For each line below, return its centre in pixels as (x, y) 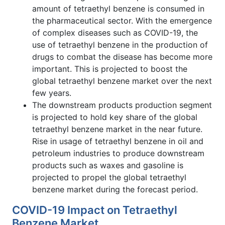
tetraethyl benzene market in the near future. (117, 129)
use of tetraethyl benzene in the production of (120, 44)
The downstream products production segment (122, 105)
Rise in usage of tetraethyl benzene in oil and (118, 141)
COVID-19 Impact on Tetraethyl (95, 210)
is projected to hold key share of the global (115, 117)
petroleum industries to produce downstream (118, 153)
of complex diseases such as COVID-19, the (115, 32)
